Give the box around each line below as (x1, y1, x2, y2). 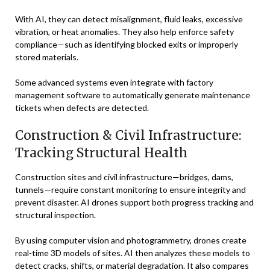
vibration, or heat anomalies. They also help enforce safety (15, 27, 234, 37)
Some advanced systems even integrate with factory (15, 77, 213, 87)
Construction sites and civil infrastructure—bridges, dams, (15, 172, 233, 182)
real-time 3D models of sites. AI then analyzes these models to (15, 248, 250, 258)
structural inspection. (15, 210, 96, 220)
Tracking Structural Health (15, 145, 187, 161)
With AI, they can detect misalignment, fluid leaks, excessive (15, 14, 243, 24)
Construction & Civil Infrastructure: (15, 127, 242, 143)
